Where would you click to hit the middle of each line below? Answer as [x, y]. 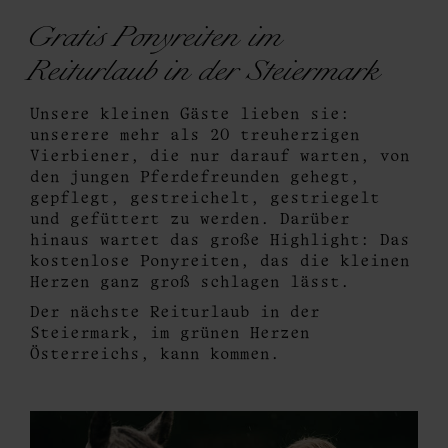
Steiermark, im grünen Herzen [170, 334]
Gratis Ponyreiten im [158, 40]
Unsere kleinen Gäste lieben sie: [190, 115]
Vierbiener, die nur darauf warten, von [220, 157]
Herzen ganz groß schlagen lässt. [190, 283]
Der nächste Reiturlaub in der [175, 313]
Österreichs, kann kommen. [160, 355]
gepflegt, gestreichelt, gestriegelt [205, 199]
